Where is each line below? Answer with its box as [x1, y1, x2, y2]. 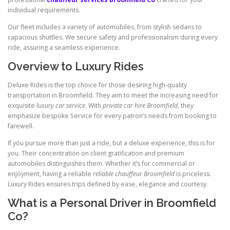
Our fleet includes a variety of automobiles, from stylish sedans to [8, 23, 202, 32]
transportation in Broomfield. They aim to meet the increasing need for [8, 90, 218, 100]
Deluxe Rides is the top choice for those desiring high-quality [8, 80, 187, 89]
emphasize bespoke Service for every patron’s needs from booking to [8, 111, 217, 120]
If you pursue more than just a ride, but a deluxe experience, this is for [8, 138, 215, 147]
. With [85, 101, 103, 110]
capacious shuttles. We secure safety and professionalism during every [8, 33, 218, 42]
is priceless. [175, 169, 211, 178]
